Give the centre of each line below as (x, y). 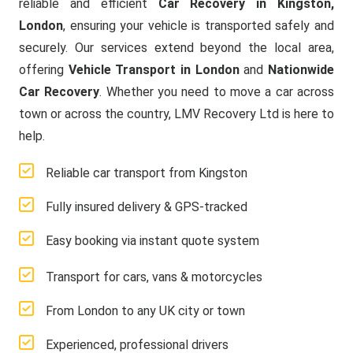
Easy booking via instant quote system (152, 241)
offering (44, 70)
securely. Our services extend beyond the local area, (176, 48)
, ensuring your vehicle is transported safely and (199, 26)
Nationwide (301, 70)
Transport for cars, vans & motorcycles (154, 277)
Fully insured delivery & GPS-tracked (147, 207)
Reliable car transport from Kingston (147, 173)
